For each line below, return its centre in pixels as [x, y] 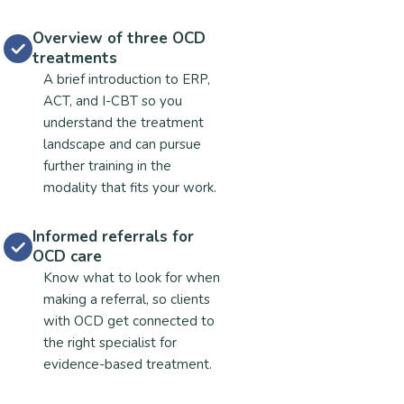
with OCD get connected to [129, 321]
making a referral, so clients [127, 299]
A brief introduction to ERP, [127, 79]
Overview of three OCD [119, 38]
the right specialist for [110, 343]
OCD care [67, 257]
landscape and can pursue [122, 144]
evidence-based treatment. [128, 364]
